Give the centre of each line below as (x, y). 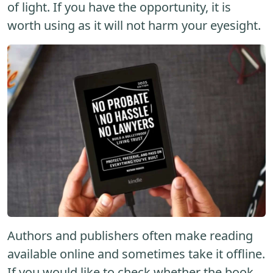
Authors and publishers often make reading (130, 235)
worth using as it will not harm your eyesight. (134, 26)
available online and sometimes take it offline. (136, 253)
